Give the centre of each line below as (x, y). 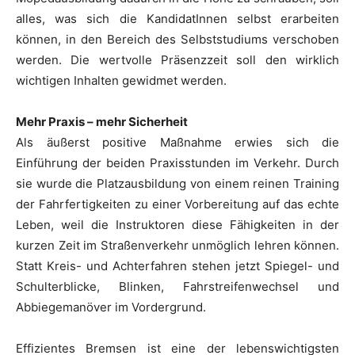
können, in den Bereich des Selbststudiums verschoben (177, 39)
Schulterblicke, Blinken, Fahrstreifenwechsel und (177, 286)
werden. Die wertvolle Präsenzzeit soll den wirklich (177, 59)
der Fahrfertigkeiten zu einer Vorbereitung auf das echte (177, 204)
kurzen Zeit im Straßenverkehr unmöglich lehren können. (177, 245)
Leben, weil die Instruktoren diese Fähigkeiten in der (177, 224)
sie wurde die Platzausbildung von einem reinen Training (177, 183)
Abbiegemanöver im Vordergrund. (111, 307)
